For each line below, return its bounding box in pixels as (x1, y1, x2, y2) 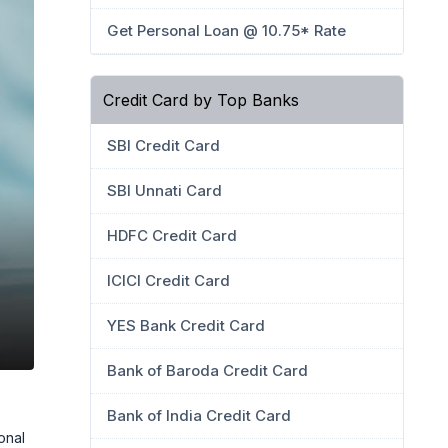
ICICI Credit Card (107, 271, 230, 290)
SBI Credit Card (107, 136, 220, 155)
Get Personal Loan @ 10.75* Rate (107, 21, 346, 40)
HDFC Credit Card (107, 226, 237, 245)
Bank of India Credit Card (107, 406, 291, 425)
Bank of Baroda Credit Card (107, 361, 308, 380)
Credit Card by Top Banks (103, 90, 299, 110)
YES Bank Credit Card (107, 316, 265, 335)
